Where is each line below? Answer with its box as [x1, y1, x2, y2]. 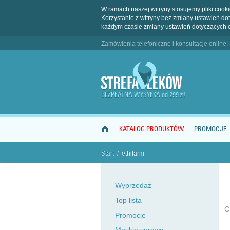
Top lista [115, 196, 142, 204]
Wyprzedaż [115, 181, 151, 189]
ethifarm [122, 150, 144, 157]
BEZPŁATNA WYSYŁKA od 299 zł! [101, 90, 186, 99]
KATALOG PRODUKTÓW [119, 125, 184, 133]
